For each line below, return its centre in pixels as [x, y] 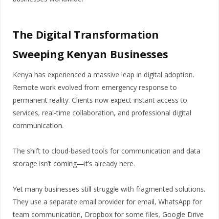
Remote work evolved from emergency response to [95, 88]
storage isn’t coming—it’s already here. [74, 164]
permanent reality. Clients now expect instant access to [100, 100]
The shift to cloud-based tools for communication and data [107, 151]
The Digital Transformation [86, 34]
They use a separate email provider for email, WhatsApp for [107, 202]
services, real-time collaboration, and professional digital [102, 113]
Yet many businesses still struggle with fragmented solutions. [109, 189]
